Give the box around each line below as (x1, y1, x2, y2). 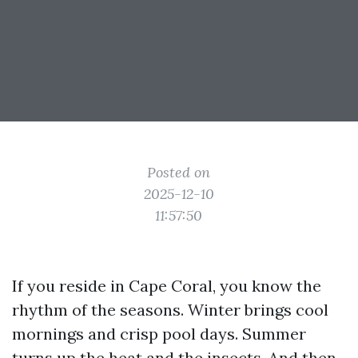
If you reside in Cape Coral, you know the (12, 276, 321, 296)
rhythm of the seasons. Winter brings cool (12, 300, 328, 320)
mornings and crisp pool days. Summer (12, 324, 306, 344)
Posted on (147, 163, 211, 181)
